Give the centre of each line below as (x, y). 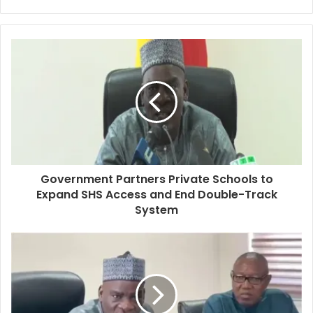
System (156, 210)
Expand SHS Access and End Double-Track (156, 194)
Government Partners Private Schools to (156, 179)
